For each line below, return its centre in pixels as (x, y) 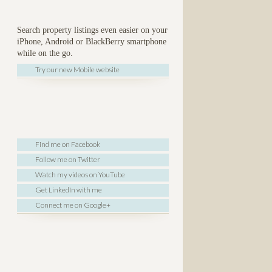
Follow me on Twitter (68, 159)
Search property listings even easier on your (92, 30)
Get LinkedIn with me (69, 189)
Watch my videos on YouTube (80, 174)
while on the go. (45, 53)
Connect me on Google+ (73, 205)
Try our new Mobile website (77, 69)
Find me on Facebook (68, 144)
